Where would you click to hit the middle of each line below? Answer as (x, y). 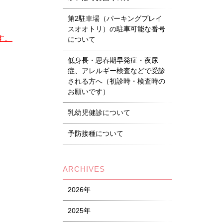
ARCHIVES (84, 169)
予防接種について (96, 133)
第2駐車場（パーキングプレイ (115, 18)
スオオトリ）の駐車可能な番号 (116, 29)
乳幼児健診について (99, 112)
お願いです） (89, 92)
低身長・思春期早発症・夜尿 (113, 60)
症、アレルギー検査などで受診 (116, 71)
